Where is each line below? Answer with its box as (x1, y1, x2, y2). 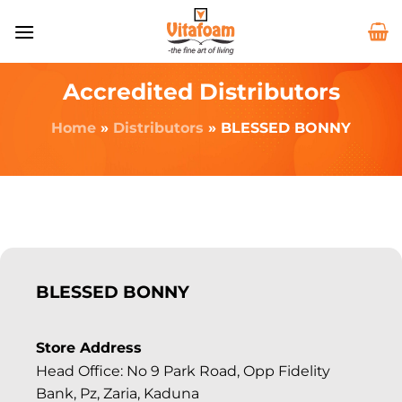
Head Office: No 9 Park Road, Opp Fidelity (36, 362, 330, 380)
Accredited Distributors (62, 78, 340, 105)
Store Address (36, 338, 142, 356)
